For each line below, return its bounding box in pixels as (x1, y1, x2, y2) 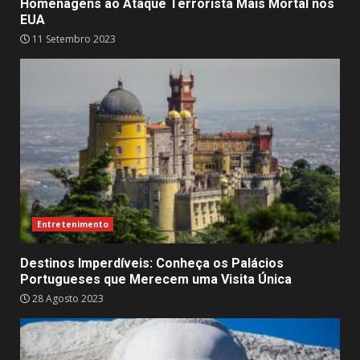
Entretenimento (37, 219, 109, 230)
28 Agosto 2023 (30, 292, 104, 305)
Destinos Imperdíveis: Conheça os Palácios (20, 256, 284, 271)
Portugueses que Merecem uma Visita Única (20, 272, 292, 287)
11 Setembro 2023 (30, 32, 116, 46)
